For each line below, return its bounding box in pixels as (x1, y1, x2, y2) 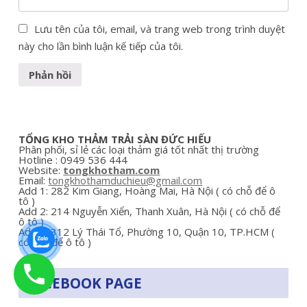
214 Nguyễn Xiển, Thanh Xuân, (51, 204, 195, 218)
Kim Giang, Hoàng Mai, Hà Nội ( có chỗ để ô (69, 183, 276, 197)
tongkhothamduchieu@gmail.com (48, 173, 203, 187)
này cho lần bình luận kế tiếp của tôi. (19, 38, 184, 53)
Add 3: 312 (19, 224, 70, 238)
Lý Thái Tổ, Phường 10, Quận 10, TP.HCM (69, 224, 269, 238)
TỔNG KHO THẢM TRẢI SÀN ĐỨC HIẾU (19, 132, 212, 146)
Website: (19, 162, 64, 177)
